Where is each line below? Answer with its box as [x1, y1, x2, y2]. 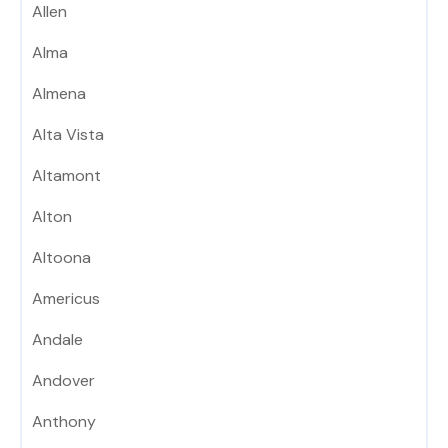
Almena [32, 83, 86, 105]
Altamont [32, 165, 101, 187]
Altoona [32, 247, 91, 269]
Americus [32, 288, 100, 310]
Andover [32, 370, 95, 392]
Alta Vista [32, 124, 104, 146]
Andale [32, 329, 83, 351]
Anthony [32, 411, 96, 433]
